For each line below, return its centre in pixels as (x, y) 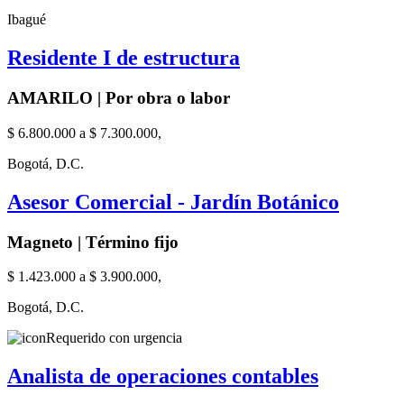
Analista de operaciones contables (163, 376)
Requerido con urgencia (114, 338)
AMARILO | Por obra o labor (119, 98)
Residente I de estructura (124, 58)
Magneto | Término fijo (93, 242)
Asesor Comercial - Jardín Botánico (173, 202)
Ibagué (27, 20)
